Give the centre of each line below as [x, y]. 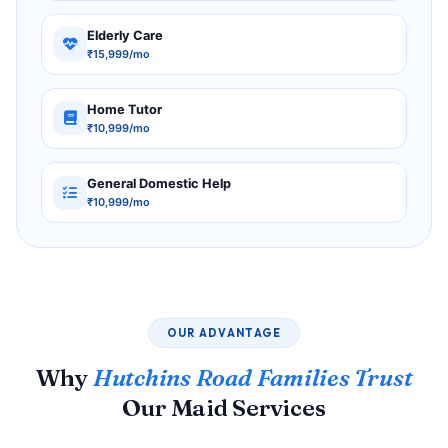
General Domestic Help [159, 184]
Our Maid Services [224, 407]
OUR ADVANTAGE [224, 332]
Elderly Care [125, 35]
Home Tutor [125, 109]
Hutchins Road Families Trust [252, 377]
